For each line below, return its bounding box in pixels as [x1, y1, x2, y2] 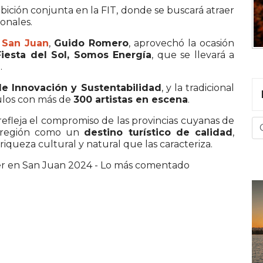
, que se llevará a [151, 49, 235, 61]
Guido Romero [53, 38, 129, 49]
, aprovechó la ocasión [128, 38, 235, 49]
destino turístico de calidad [84, 127, 232, 139]
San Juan [1, 38, 49, 49]
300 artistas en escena [73, 94, 188, 106]
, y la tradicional [161, 82, 235, 94]
